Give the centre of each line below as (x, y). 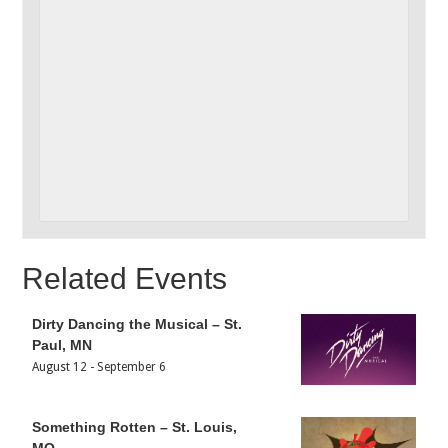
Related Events (125, 278)
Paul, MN (62, 344)
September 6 (132, 366)
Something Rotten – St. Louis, (135, 426)
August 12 (60, 366)
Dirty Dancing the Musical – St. (137, 323)
